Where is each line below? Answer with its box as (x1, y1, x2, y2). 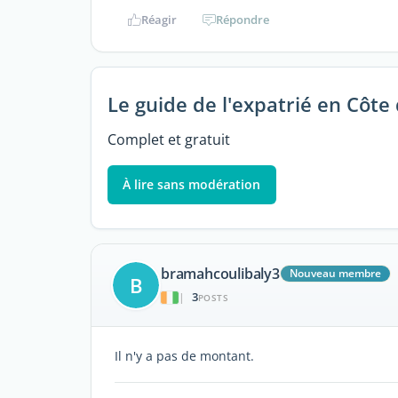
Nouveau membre (289, 266, 381, 282)
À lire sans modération (123, 175, 261, 193)
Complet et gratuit (107, 129, 230, 149)
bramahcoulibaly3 (161, 264, 280, 284)
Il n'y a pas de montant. (115, 346, 254, 364)
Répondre (216, 12, 269, 28)
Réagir (140, 12, 177, 28)
